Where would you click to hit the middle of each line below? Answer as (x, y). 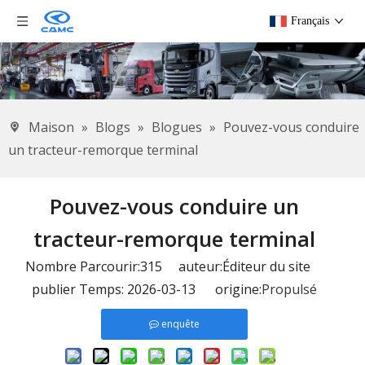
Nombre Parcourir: (83, 266)
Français (310, 21)
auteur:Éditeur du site (243, 266)
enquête (180, 324)
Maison (51, 127)
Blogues (177, 127)
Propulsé (289, 289)
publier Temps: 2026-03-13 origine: (147, 289)
